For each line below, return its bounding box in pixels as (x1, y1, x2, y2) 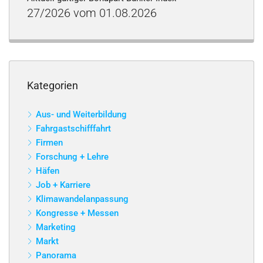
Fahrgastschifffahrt (36, 123, 111, 134)
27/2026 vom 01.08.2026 (27, 6, 157, 20)
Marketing (36, 222, 76, 232)
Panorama (36, 250, 76, 261)
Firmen (36, 137, 63, 148)
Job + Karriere (36, 180, 90, 190)
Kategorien (27, 79, 78, 92)
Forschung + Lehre (36, 151, 109, 162)
